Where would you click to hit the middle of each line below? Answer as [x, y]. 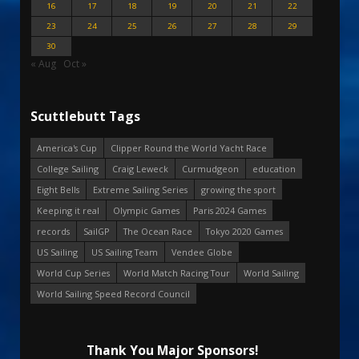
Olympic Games [146, 210]
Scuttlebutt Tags [85, 116]
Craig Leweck [140, 168]
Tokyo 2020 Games [244, 231]
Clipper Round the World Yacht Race [189, 147]
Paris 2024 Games [230, 210]
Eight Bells [58, 189]
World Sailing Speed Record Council [113, 293]
